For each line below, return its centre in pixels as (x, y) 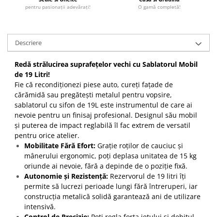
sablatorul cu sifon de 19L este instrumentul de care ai (103, 105)
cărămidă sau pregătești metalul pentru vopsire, (93, 94)
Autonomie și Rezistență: (66, 176)
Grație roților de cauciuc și (139, 145)
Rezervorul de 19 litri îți (147, 176)
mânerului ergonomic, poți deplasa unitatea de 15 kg (110, 155)
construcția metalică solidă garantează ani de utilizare (112, 196)
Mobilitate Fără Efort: (60, 145)
